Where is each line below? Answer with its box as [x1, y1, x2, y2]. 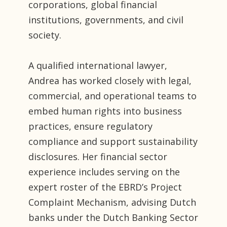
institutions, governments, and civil [28, 14, 183, 26]
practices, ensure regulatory [28, 120, 153, 133]
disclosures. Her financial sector [28, 150, 167, 163]
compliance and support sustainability [28, 135, 198, 148]
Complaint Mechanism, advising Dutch [28, 196, 196, 209]
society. [28, 29, 61, 42]
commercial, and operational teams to [28, 90, 197, 102]
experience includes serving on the [28, 166, 180, 178]
